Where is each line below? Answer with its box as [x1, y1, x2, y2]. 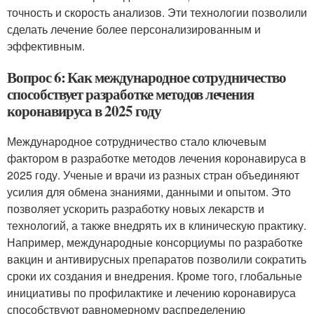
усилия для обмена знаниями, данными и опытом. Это [7, 184, 291, 200]
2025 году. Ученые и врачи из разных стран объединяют [7, 167, 299, 184]
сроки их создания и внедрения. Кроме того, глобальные [7, 268, 302, 285]
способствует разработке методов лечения [7, 83, 254, 105]
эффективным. [7, 38, 85, 55]
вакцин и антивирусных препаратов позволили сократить [7, 251, 306, 268]
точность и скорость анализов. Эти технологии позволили [7, 4, 307, 21]
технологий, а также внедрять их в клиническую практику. [7, 217, 306, 234]
